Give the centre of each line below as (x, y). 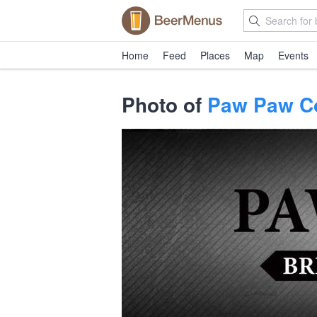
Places (215, 55)
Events (293, 55)
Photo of (165, 104)
